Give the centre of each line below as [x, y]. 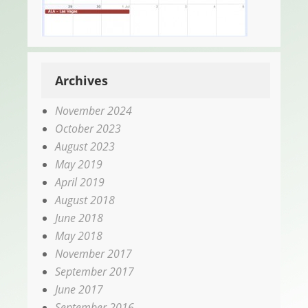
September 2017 [95, 271]
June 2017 [79, 289]
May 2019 [79, 164]
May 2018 [79, 235]
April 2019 [80, 182]
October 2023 [88, 128]
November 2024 [93, 110]
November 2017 [93, 253]
